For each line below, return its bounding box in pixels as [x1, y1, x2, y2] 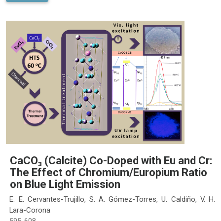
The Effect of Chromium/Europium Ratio [10, 166, 207, 179]
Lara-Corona [9, 205, 51, 215]
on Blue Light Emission [10, 178, 120, 191]
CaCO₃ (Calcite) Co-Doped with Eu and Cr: [10, 154, 212, 167]
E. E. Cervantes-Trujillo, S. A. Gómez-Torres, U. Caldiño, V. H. [9, 194, 215, 204]
